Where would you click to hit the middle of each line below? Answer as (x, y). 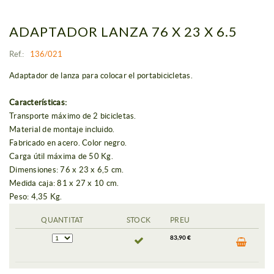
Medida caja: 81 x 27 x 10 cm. (64, 183)
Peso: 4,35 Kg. (36, 197)
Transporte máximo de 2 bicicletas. (73, 116)
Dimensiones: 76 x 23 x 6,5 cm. (67, 170)
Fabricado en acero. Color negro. (68, 143)
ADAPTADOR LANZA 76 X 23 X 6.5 (123, 32)
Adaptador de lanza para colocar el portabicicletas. (101, 76)
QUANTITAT (62, 220)
